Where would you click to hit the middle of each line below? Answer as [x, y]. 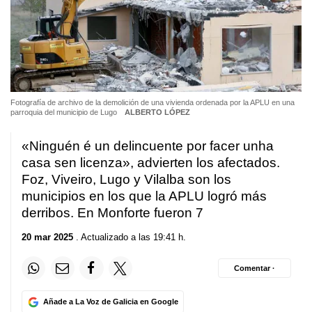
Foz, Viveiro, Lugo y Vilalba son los [126, 179]
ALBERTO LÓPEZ [157, 112]
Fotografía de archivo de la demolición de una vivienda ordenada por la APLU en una [153, 102]
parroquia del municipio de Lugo [65, 112]
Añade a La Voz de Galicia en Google [110, 302]
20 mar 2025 [47, 237]
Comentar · [255, 268]
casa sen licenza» [76, 162]
